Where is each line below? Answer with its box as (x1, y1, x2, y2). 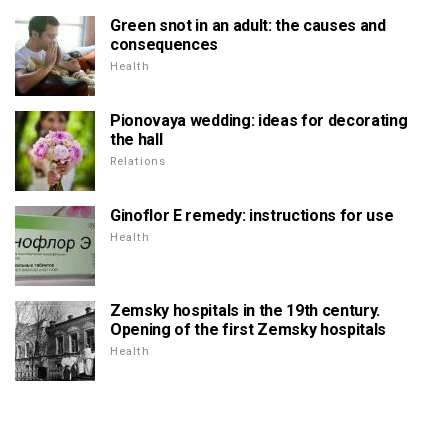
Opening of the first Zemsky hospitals (110, 319, 387, 339)
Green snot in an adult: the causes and (110, 15, 386, 35)
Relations (110, 154, 167, 168)
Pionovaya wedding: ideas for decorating (110, 110, 408, 130)
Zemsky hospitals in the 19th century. (110, 300, 381, 320)
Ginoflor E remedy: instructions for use (110, 205, 394, 225)
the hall (110, 129, 163, 149)
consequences (110, 34, 219, 54)
